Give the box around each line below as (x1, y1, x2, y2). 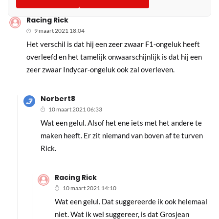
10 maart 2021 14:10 (62, 184, 116, 192)
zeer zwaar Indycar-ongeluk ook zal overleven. (26, 65, 175, 74)
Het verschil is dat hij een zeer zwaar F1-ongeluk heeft (26, 40, 200, 49)
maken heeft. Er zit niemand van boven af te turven (40, 131, 203, 140)
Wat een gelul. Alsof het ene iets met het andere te (40, 118, 202, 128)
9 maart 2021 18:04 (34, 27, 85, 35)
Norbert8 (40, 94, 75, 104)
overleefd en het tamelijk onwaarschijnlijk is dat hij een (26, 52, 202, 62)
